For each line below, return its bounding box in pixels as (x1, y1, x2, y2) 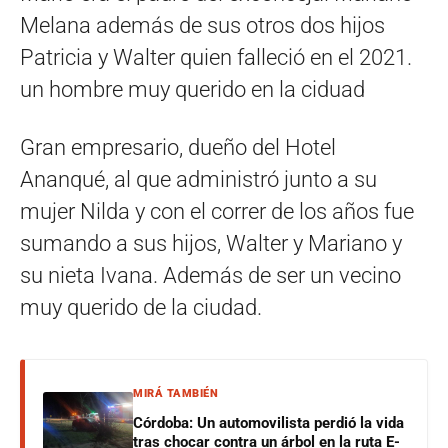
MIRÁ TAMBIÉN (133, 387, 218, 400)
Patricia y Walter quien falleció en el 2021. (20, 45, 412, 70)
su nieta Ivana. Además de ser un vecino (20, 263, 401, 288)
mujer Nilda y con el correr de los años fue (20, 199, 414, 224)
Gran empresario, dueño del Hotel (20, 135, 336, 160)
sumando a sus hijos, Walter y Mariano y (20, 231, 402, 256)
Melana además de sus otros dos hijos (20, 13, 385, 38)
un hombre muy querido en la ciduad (20, 77, 365, 102)
